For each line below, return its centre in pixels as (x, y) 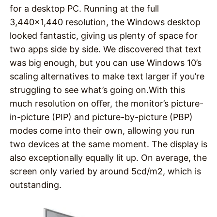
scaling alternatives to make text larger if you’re (107, 76)
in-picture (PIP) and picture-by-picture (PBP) (101, 117)
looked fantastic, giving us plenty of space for (104, 35)
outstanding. (36, 185)
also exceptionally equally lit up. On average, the (108, 157)
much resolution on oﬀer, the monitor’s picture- (107, 103)
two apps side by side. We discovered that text (106, 49)
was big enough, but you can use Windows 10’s (106, 62)
